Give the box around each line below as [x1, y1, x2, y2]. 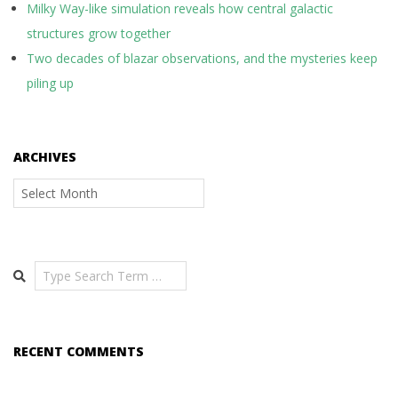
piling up [27, 75, 74, 92]
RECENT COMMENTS [13, 343, 144, 360]
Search [12, 260, 56, 277]
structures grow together [27, 25, 171, 42]
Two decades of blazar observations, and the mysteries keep [27, 50, 378, 67]
